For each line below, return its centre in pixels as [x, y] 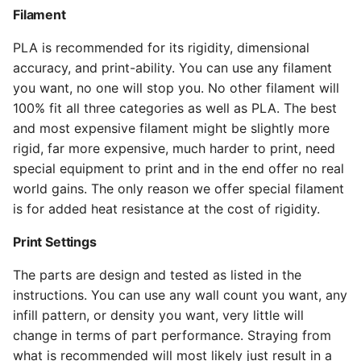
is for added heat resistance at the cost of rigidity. [166, 209]
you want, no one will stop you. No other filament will [176, 88]
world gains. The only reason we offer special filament [178, 189]
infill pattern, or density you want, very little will [158, 315]
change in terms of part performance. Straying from [172, 335]
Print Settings [55, 242]
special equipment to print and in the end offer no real [178, 168]
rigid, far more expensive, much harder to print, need [174, 148]
